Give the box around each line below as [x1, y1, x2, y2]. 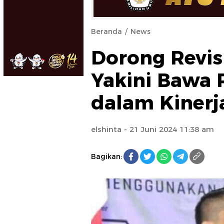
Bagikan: [91, 151, 122, 161]
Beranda [91, 27, 122, 36]
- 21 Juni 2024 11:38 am [121, 124, 214, 134]
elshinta [91, 124, 121, 134]
